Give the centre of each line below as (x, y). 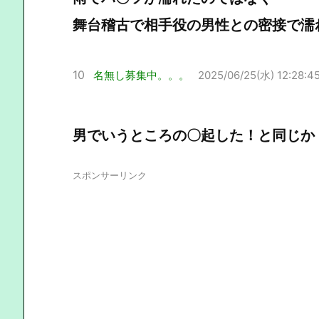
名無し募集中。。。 (141, 75)
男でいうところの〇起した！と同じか (194, 135)
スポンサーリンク (110, 175)
